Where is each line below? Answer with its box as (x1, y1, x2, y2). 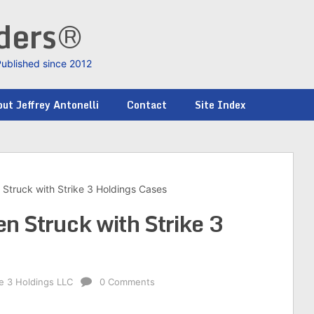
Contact (127, 97, 167, 113)
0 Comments (100, 276, 155, 287)
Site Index (195, 97, 245, 113)
